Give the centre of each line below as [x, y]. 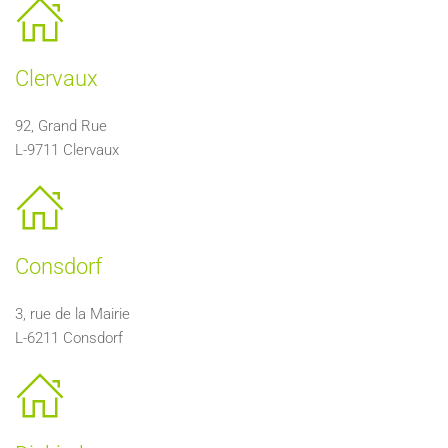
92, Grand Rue [61, 126]
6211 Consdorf [75, 338]
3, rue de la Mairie [72, 314]
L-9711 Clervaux [67, 150]
